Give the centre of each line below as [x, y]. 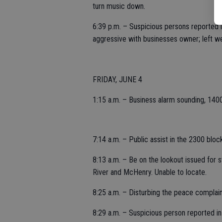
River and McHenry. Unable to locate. [150, 172]
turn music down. [119, 6]
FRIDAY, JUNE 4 [117, 80]
